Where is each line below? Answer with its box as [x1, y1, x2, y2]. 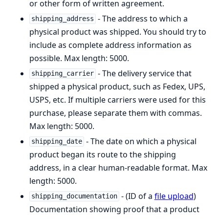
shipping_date [31, 137, 82, 146]
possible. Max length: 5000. [29, 52, 129, 64]
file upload [154, 190, 194, 201]
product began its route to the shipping [29, 149, 176, 160]
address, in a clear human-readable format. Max [29, 162, 207, 173]
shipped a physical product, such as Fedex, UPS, [29, 81, 205, 92]
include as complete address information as [29, 39, 192, 50]
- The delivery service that [95, 67, 192, 79]
